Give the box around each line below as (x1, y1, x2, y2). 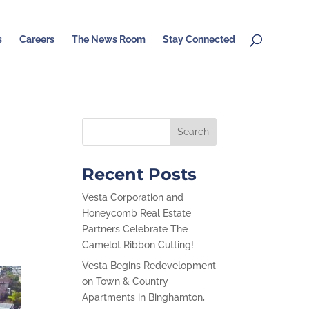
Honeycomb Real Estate (82, 208, 192, 219)
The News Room (71, 34, 146, 45)
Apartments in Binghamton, (82, 292, 206, 303)
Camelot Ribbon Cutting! (82, 239, 195, 250)
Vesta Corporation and (82, 192, 184, 203)
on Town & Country (82, 276, 169, 287)
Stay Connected (162, 34, 235, 45)
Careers (19, 34, 54, 45)
